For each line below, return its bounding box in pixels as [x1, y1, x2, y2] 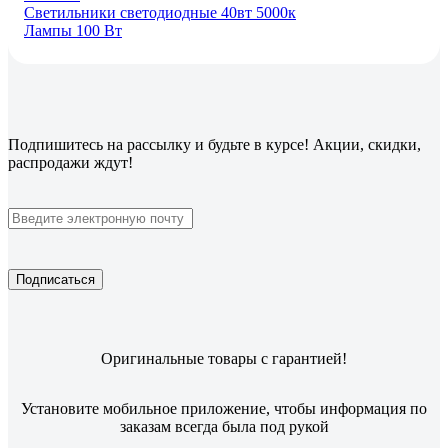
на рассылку [107, 136, 191, 153]
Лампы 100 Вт [24, 22, 122, 40]
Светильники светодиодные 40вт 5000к [24, 4, 296, 22]
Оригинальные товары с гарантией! [101, 350, 347, 367]
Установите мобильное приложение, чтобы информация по [21, 400, 427, 417]
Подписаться [16, 272, 95, 287]
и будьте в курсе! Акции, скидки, [191, 136, 421, 153]
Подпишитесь [8, 136, 107, 153]
